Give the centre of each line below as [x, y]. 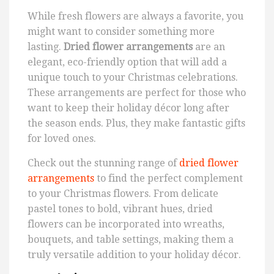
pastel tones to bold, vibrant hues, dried [120, 209]
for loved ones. [62, 139]
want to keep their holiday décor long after [128, 108]
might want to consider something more [121, 32]
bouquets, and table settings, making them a [131, 240]
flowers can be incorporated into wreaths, [126, 224]
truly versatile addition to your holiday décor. [134, 255]
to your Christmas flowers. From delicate [123, 194]
